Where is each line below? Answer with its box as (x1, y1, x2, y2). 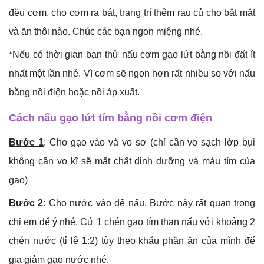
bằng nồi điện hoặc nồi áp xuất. (9, 87, 140, 98)
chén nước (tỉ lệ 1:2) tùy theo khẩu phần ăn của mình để (9, 236, 255, 246)
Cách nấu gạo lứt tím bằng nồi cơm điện (9, 112, 212, 124)
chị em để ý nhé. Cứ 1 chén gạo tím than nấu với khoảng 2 (9, 217, 255, 227)
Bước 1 (9, 137, 44, 148)
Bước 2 (9, 198, 44, 209)
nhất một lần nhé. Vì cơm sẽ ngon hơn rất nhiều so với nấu (9, 68, 255, 79)
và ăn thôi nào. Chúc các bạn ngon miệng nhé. (9, 27, 203, 37)
